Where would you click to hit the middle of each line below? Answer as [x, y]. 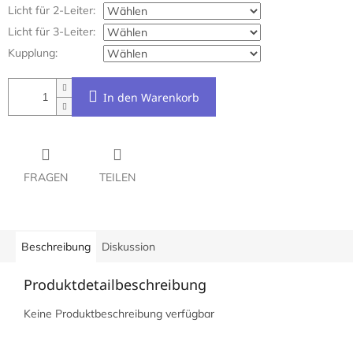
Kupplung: [33, 53]
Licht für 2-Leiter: [52, 11]
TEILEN [117, 178]
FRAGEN [46, 178]
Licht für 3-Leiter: [52, 32]
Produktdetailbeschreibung [115, 285]
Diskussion [128, 247]
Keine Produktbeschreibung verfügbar [119, 314]
